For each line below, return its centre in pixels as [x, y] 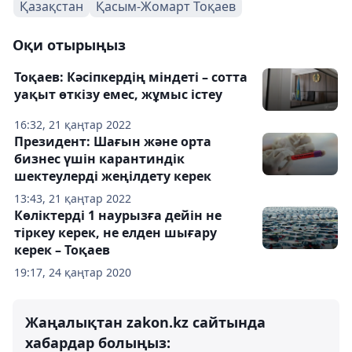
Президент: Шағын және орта [113, 141]
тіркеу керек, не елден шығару [115, 232]
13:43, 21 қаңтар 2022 [73, 198]
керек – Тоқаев [62, 249]
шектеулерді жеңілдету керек [113, 176]
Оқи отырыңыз [69, 44]
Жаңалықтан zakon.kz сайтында [145, 322]
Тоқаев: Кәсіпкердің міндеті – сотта [131, 77]
